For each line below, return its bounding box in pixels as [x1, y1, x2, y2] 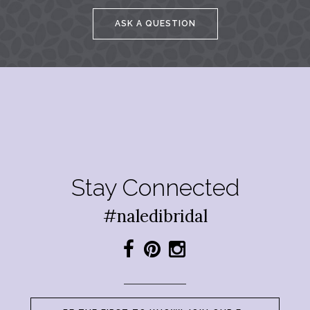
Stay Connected [71, 174, 239, 202]
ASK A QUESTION [114, 19, 196, 29]
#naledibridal [102, 206, 208, 228]
